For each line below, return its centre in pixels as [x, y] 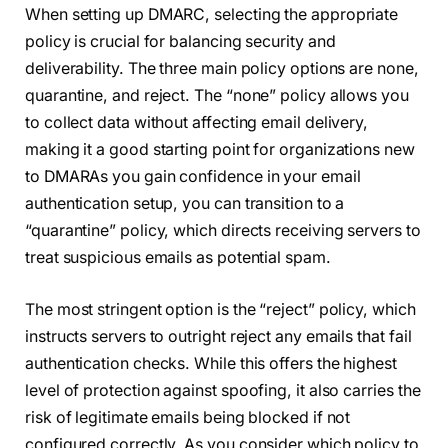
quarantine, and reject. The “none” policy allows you [217, 96]
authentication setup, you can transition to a [185, 204]
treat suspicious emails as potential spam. [178, 258]
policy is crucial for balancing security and [180, 42]
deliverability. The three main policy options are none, [222, 69]
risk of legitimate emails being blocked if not [188, 417]
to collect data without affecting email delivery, [197, 123]
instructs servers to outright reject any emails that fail [218, 336]
